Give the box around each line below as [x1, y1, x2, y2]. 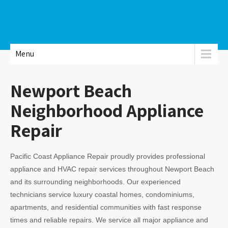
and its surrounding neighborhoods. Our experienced [10, 178, 181, 186]
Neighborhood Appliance [10, 98, 204, 122]
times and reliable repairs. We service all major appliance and [10, 216, 208, 224]
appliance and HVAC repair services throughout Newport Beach [10, 165, 214, 173]
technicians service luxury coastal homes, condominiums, [10, 190, 194, 198]
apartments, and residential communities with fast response [10, 203, 202, 211]
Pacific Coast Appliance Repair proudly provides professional [10, 152, 205, 160]
